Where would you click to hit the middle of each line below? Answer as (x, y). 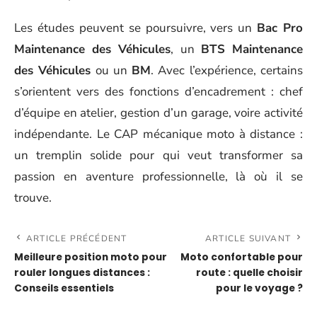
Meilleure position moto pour (91, 258)
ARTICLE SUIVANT (248, 239)
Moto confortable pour (242, 258)
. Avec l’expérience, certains (227, 71)
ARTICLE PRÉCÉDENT (77, 239)
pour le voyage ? (259, 289)
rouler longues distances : (82, 273)
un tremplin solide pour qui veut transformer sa (158, 156)
